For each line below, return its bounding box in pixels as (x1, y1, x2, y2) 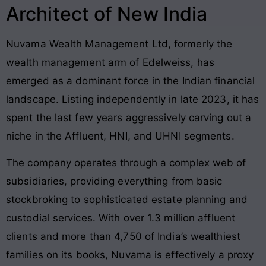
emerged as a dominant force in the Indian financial (6, 74, 255, 87)
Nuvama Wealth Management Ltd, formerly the (6, 37, 233, 50)
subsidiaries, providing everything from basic (6, 175, 223, 188)
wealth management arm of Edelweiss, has (6, 56, 214, 68)
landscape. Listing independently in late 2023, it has (6, 93, 259, 105)
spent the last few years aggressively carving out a (6, 111, 252, 123)
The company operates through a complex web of (6, 157, 246, 169)
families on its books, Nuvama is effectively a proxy (6, 249, 254, 261)
